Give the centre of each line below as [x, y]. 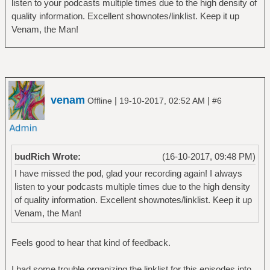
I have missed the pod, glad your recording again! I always [128, 174]
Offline [100, 101]
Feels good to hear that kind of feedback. [91, 243]
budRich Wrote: [47, 156]
